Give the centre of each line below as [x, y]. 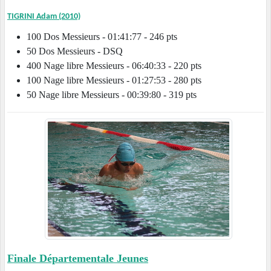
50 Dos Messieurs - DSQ [75, 51]
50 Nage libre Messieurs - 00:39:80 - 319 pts [112, 95]
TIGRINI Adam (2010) [44, 17]
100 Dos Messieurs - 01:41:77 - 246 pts [112, 37]
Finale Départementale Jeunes [78, 259]
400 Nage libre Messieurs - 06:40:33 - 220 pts [114, 66]
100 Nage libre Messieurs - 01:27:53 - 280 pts [114, 80]
